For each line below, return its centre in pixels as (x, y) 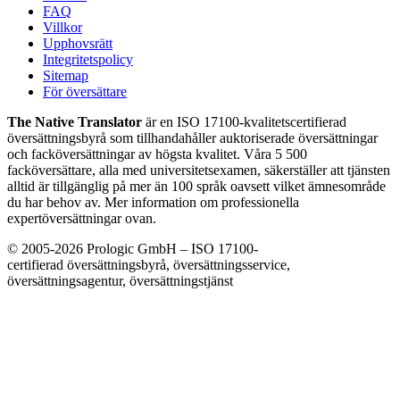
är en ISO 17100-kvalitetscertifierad (244, 122)
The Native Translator (75, 122)
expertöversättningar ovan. (82, 219)
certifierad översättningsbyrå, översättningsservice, (149, 265)
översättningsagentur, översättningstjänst (120, 281)
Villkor (62, 28)
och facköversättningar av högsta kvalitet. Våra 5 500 (157, 154)
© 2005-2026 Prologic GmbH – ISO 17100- (133, 249)
